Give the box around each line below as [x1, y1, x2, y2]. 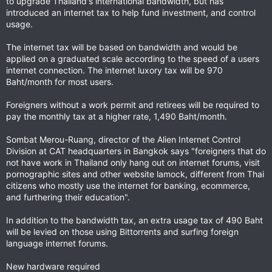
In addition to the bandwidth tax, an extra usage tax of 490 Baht [6, 215, 263, 225]
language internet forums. [6, 238, 108, 248]
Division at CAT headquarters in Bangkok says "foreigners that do [6, 146, 266, 156]
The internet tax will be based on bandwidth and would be [6, 42, 237, 52]
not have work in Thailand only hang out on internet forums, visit [6, 157, 260, 168]
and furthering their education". [6, 192, 130, 202]
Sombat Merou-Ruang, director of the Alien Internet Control [6, 134, 240, 144]
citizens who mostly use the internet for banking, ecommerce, [6, 180, 250, 191]
